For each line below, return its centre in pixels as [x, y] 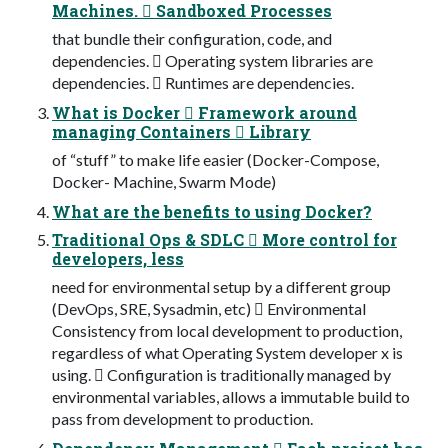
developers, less [118, 258]
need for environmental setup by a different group [221, 286]
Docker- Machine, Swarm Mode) [164, 181]
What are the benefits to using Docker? [212, 211]
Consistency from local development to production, [227, 330]
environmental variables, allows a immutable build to [231, 396]
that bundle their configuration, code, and [192, 38]
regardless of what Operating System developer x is [227, 352]
